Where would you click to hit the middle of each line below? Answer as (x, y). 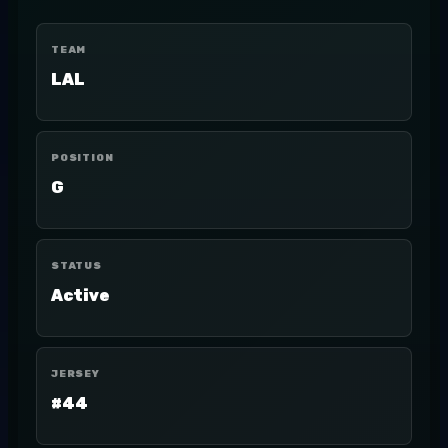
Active (80, 295)
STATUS (76, 266)
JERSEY (75, 374)
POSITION (82, 158)
